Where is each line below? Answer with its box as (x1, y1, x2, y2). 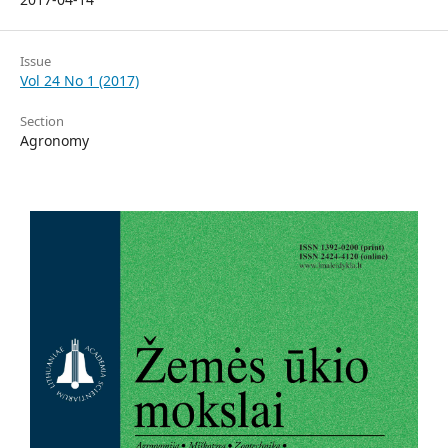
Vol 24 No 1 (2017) (20, 71, 139, 90)
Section (20, 112, 64, 130)
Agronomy (20, 131, 89, 150)
